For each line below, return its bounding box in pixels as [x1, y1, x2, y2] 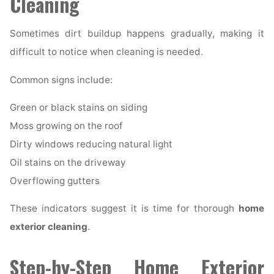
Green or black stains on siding [10, 102, 148, 114]
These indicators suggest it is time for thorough [10, 202, 239, 215]
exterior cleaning [10, 221, 88, 233]
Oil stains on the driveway [10, 157, 127, 169]
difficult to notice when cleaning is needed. [10, 46, 204, 58]
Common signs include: [10, 74, 113, 86]
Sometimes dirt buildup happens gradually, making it [10, 28, 264, 40]
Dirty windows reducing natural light [10, 138, 173, 150]
